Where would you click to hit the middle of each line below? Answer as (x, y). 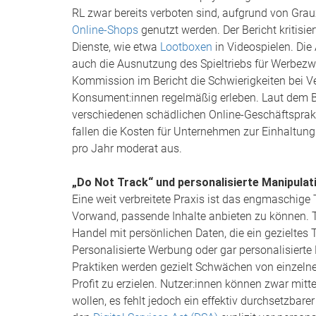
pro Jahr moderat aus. (127, 148)
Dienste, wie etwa (116, 47)
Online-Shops (105, 30)
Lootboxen (186, 47)
